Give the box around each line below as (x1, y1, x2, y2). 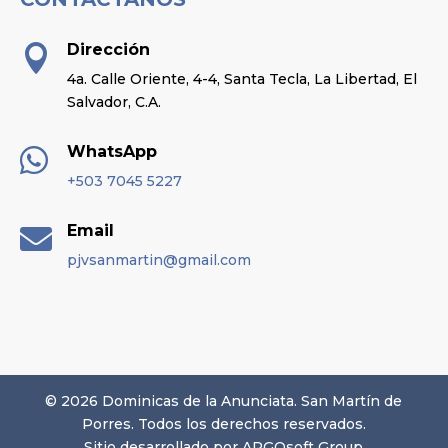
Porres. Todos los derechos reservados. (81, 414, 366, 433)
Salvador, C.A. (67, 92, 161, 111)
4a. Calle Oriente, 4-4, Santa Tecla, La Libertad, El (67, 69, 417, 88)
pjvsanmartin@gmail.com (67, 250, 251, 269)
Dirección (67, 39, 150, 59)
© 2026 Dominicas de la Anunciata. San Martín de (45, 391, 403, 410)
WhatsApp (67, 141, 157, 161)
